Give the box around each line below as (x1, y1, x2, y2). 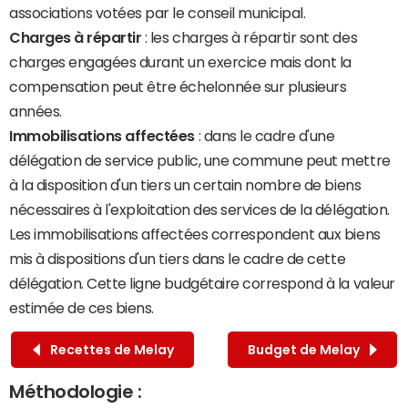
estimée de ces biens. (9, 301, 154, 316)
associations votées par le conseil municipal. (9, 5, 306, 21)
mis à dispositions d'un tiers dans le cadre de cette (9, 251, 346, 267)
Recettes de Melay (45, 342, 174, 356)
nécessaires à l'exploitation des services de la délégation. (9, 202, 390, 218)
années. (9, 104, 62, 119)
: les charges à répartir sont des (141, 30, 358, 46)
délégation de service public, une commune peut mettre (9, 153, 391, 168)
